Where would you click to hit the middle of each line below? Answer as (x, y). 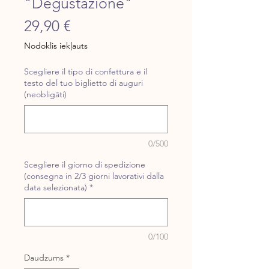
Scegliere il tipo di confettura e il (86, 72)
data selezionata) (56, 188)
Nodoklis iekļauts (56, 46)
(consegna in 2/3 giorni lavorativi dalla (94, 176)
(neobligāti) (45, 95)
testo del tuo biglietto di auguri (83, 83)
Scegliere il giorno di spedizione (85, 165)
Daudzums (44, 258)
